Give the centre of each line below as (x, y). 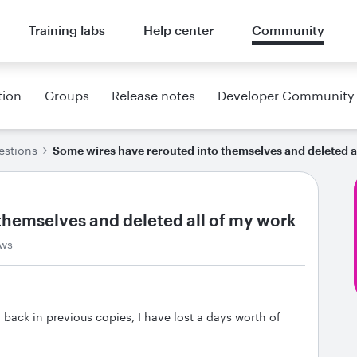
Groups (67, 95)
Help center (178, 30)
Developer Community (286, 95)
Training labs (67, 30)
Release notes (153, 95)
